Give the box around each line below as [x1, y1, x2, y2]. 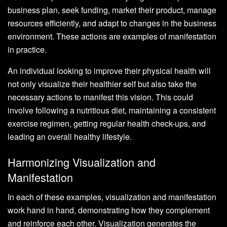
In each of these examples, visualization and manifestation [8, 191, 216, 203]
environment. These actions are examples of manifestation [8, 30, 216, 43]
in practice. [8, 44, 47, 56]
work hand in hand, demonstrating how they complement [8, 204, 210, 216]
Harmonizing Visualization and [8, 154, 156, 170]
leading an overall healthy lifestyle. [8, 131, 132, 143]
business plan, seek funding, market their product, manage [8, 4, 216, 16]
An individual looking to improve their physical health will [8, 65, 211, 77]
